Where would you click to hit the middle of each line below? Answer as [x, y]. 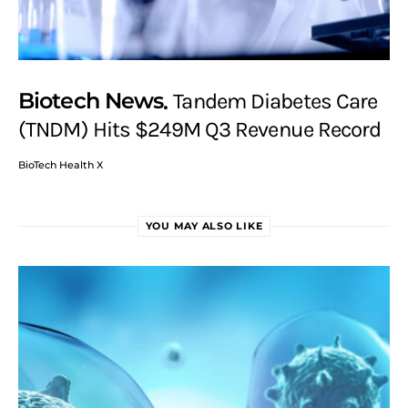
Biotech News [91, 100]
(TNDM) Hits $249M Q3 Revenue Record [200, 130]
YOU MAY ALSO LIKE [204, 226]
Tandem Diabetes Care [275, 101]
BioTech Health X [61, 165]
